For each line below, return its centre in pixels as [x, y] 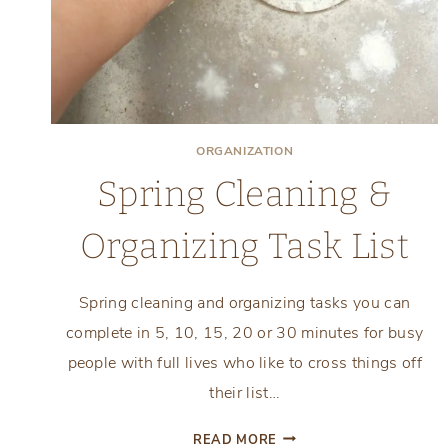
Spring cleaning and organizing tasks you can [245, 302]
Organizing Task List [244, 245]
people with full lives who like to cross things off [244, 362]
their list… [244, 392]
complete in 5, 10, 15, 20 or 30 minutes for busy [244, 332]
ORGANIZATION [245, 150]
